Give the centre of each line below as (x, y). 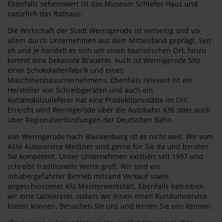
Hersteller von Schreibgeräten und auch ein (80, 90)
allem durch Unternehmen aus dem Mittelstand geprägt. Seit (109, 40)
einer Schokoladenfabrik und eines (65, 70)
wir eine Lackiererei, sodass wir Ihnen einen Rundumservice (107, 196)
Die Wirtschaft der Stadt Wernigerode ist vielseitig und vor (104, 30)
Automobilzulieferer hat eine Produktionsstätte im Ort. (98, 100)
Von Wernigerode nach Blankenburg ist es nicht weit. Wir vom (110, 137)
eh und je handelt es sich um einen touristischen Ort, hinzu (107, 50)
